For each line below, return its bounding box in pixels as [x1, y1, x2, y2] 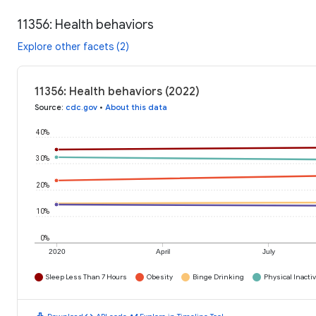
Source [35, 102, 61, 113]
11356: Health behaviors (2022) [35, 85, 200, 99]
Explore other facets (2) [18, 40, 129, 54]
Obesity [147, 272, 173, 282]
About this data [105, 102, 167, 113]
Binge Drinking [193, 272, 244, 282]
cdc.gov [66, 102, 97, 113]
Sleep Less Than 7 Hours [46, 272, 127, 282]
